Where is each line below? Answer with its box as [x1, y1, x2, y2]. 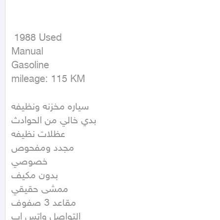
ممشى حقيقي [11, 184, 68, 196]
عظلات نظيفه [11, 129, 65, 141]
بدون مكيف [11, 170, 58, 182]
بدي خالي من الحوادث [11, 115, 96, 127]
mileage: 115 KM [11, 74, 85, 86]
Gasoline [11, 60, 49, 72]
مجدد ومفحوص [11, 142, 74, 155]
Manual [11, 46, 43, 58]
